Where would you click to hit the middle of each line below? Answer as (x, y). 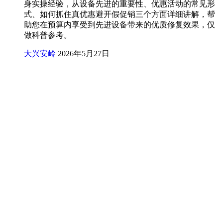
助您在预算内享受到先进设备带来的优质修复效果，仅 (119, 25)
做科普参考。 (48, 35)
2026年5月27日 (84, 54)
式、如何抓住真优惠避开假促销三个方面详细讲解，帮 (119, 14)
